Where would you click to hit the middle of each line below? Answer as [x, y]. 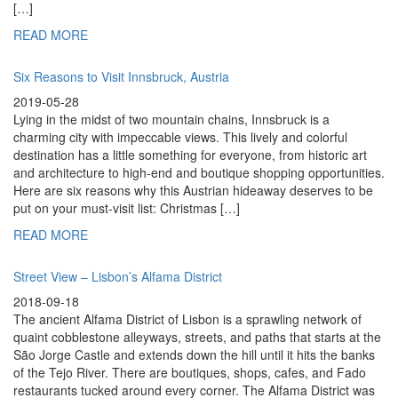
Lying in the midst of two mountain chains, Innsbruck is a [171, 119]
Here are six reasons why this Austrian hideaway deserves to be [193, 191]
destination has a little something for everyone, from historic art [190, 155]
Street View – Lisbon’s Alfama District [118, 277]
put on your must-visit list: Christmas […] [127, 208]
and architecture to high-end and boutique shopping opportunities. [199, 173]
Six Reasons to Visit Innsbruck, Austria [121, 77]
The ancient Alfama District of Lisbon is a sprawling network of [187, 319]
